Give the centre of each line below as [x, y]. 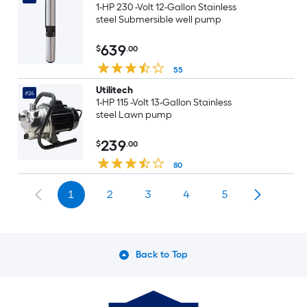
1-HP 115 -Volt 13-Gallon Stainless [164, 102]
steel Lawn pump [134, 115]
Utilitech [114, 90]
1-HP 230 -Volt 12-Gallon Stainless [166, 7]
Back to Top [162, 255]
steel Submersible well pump [158, 20]
